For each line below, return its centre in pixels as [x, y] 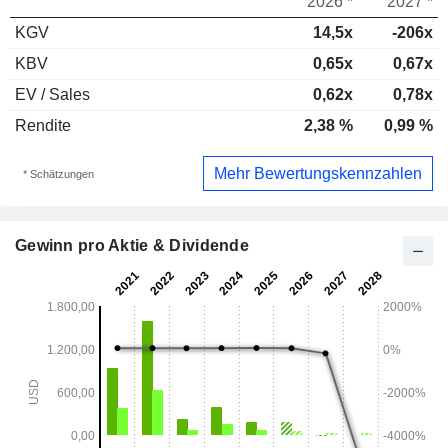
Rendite [43, 125]
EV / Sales [52, 94]
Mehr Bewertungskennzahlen [318, 173]
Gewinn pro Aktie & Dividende [132, 246]
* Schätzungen [58, 173]
